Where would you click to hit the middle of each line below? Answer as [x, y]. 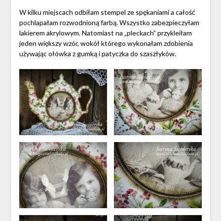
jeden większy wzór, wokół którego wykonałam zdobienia [106, 43]
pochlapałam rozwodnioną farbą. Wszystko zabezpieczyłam [109, 23]
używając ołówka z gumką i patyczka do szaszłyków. [97, 54]
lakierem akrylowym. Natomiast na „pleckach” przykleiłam [105, 33]
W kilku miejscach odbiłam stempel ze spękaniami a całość [107, 12]
